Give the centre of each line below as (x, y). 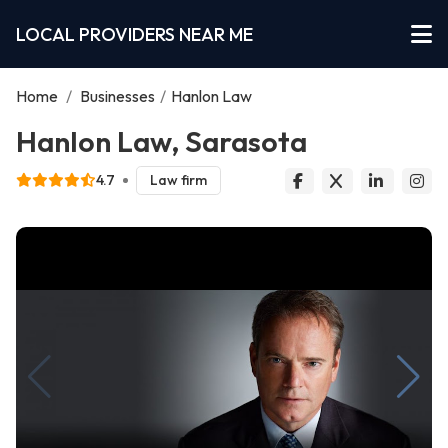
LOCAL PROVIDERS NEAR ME (134, 34)
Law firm (178, 180)
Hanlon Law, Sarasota (161, 141)
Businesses (117, 96)
